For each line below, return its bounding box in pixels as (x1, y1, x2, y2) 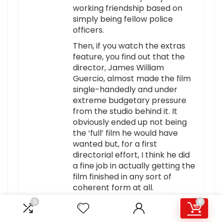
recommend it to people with (73, 209, 187, 221)
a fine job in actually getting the (73, 160, 195, 172)
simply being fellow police (73, 13, 173, 25)
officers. (73, 24, 104, 36)
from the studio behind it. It (73, 106, 177, 117)
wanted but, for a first (73, 138, 157, 150)
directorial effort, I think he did (73, 149, 190, 161)
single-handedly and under (73, 84, 177, 96)
